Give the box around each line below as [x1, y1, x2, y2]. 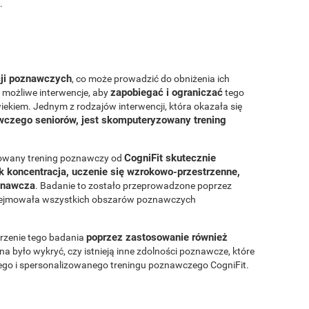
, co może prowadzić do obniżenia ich [72, 72, 230, 84]
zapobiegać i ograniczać [110, 86, 223, 99]
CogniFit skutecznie [124, 151, 216, 164]
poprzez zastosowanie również [86, 230, 228, 243]
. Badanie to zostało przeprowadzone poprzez [35, 179, 232, 191]
